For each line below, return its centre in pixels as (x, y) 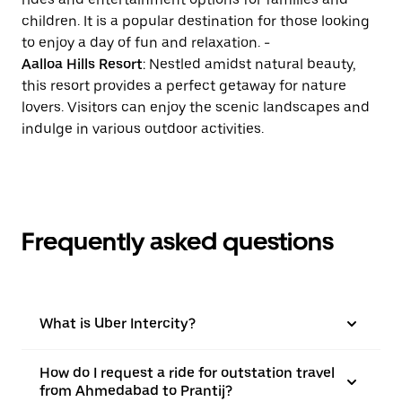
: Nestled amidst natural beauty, (249, 64)
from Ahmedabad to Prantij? (136, 391)
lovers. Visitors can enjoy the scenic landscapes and (196, 107)
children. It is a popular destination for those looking (196, 21)
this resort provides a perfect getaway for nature (184, 86)
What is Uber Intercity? (118, 323)
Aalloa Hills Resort (82, 64)
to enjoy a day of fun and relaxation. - (146, 43)
